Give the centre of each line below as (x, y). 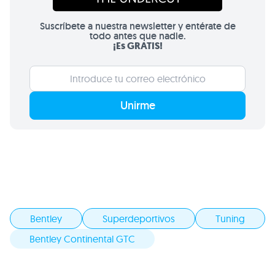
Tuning (230, 219)
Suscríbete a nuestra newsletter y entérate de (137, 26)
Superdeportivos (139, 219)
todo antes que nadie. (137, 36)
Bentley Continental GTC (82, 239)
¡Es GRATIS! (137, 46)
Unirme (137, 105)
